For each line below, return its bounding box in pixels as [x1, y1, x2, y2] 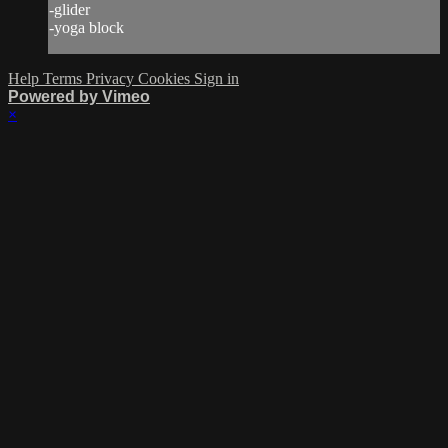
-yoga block [49, 19, 124, 37]
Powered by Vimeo [8, 88, 150, 106]
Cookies [138, 70, 194, 88]
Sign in [194, 70, 239, 88]
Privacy [86, 70, 138, 88]
